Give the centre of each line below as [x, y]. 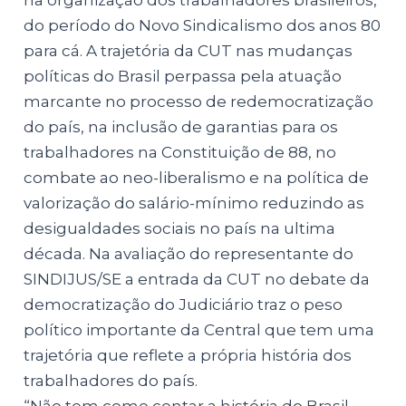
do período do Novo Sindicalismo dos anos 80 [203, 25]
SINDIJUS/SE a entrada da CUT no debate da [197, 279]
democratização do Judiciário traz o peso [184, 304]
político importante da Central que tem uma [199, 329]
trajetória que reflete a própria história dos [188, 355]
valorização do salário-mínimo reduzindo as [194, 203]
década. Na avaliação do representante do [189, 253]
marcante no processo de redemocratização [199, 101]
